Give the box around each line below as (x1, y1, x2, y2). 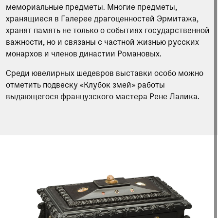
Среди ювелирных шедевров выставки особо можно (6, 70, 203, 78)
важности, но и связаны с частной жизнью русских (6, 38, 199, 47)
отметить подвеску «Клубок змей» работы (6, 81, 165, 90)
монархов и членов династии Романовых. (6, 50, 162, 58)
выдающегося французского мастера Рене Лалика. (6, 93, 200, 101)
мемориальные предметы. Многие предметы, (6, 3, 177, 12)
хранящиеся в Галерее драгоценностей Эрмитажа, (6, 15, 199, 23)
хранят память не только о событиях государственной (6, 27, 210, 35)
